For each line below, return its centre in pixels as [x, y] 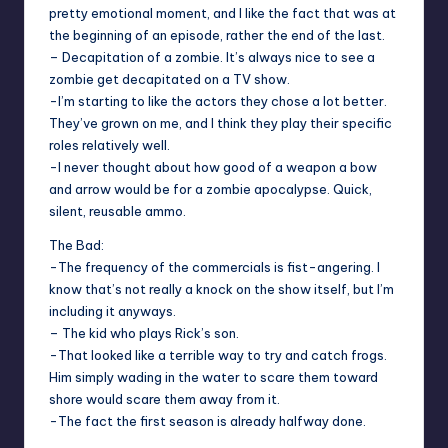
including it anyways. [112, 311]
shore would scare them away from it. [164, 399]
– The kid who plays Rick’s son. [144, 333]
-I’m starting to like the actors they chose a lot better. [218, 101]
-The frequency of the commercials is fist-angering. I [214, 267]
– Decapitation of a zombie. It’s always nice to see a [212, 57]
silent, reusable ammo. [117, 211]
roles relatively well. [109, 145]
